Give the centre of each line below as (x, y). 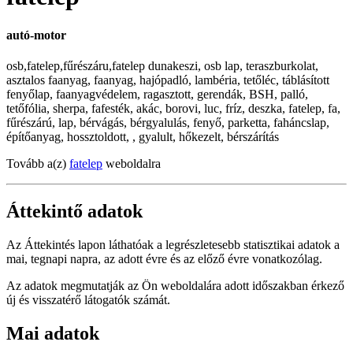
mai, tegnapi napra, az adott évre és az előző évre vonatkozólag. (164, 258)
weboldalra (132, 164)
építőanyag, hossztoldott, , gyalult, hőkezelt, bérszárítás (143, 137)
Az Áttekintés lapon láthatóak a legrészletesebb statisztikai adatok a (173, 244)
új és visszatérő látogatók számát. (88, 299)
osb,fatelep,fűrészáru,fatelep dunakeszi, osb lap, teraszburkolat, (162, 66)
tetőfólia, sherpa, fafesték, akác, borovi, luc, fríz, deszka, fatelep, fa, (173, 109)
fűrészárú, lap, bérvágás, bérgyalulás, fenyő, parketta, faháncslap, (168, 123)
